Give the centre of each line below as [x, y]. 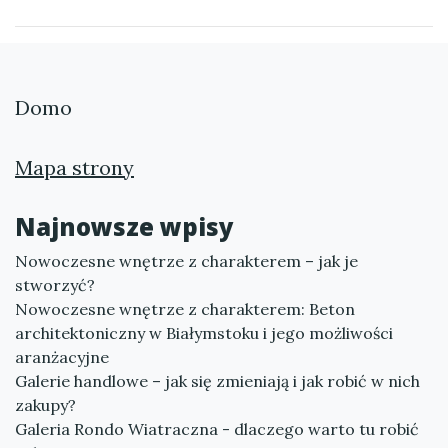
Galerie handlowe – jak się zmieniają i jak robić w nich [217, 381]
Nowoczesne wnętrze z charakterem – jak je [186, 261]
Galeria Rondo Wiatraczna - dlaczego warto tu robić [217, 429]
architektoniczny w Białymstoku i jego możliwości [204, 333]
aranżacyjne [62, 357]
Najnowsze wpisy [124, 226]
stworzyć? [55, 285]
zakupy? [45, 405]
